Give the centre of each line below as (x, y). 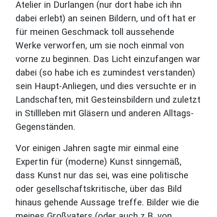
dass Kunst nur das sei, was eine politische (102, 175)
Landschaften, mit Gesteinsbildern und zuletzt (108, 100)
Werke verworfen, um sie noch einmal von (100, 46)
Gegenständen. (45, 127)
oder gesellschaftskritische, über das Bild (99, 189)
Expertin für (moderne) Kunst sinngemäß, (99, 162)
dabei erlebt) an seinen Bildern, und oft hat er (106, 18)
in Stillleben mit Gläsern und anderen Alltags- (105, 113)
